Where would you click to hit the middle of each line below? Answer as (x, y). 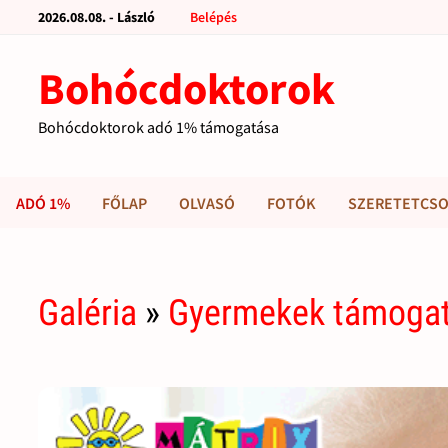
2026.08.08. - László (97, 17)
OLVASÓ (207, 203)
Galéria (88, 313)
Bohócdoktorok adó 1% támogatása (159, 127)
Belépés (214, 17)
